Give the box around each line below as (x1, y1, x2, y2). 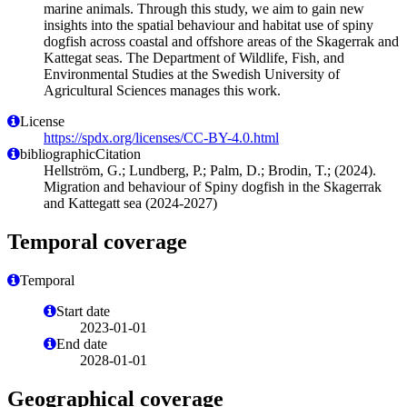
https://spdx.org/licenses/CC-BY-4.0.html (44, 129, 279, 145)
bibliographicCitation (20, 145, 141, 162)
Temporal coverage (7, 229, 187, 253)
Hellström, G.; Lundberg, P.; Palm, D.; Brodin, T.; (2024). (44, 162, 376, 178)
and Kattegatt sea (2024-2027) (44, 194, 217, 211)
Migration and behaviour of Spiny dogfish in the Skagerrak (44, 178, 382, 194)
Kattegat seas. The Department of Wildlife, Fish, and (44, 49, 344, 65)
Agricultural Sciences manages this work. (44, 82, 281, 98)
